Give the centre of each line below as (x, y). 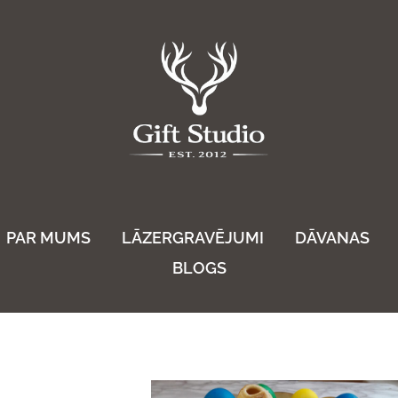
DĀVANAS (332, 238)
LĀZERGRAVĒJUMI (192, 238)
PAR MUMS (48, 238)
